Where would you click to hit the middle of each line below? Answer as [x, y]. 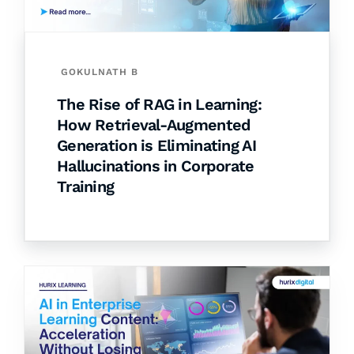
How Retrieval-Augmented [154, 125]
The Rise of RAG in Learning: [159, 105]
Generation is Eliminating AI [156, 146]
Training [86, 187]
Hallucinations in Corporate [156, 166]
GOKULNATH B [100, 72]
